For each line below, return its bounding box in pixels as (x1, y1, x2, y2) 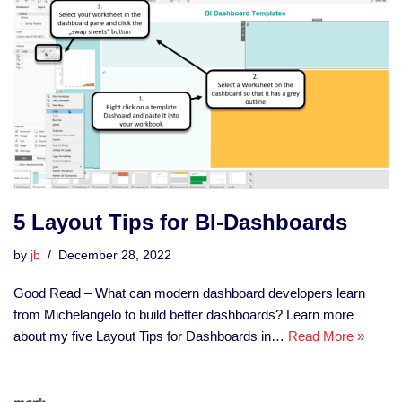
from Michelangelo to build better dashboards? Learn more (13, 307, 354, 323)
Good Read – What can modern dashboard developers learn (13, 285, 365, 301)
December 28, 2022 (58, 249, 171, 263)
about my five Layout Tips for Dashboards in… (13, 328, 288, 345)
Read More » (288, 328, 364, 345)
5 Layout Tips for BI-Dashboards (13, 210, 347, 235)
